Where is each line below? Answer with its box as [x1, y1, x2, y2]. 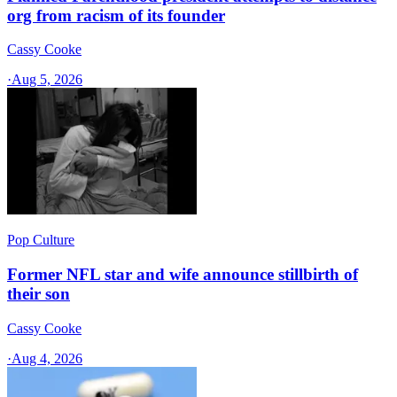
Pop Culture [7, 232, 74, 248]
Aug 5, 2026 [12, 72, 82, 88]
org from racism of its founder [7, 5, 225, 25]
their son [7, 284, 70, 304]
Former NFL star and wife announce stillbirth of [7, 265, 358, 284]
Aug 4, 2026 [12, 350, 82, 366]
